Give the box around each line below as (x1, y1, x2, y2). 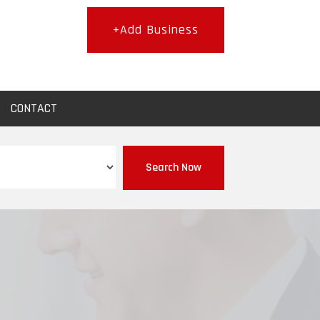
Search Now (145, 159, 201, 175)
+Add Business (112, 21, 199, 38)
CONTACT (11, 100, 58, 116)
